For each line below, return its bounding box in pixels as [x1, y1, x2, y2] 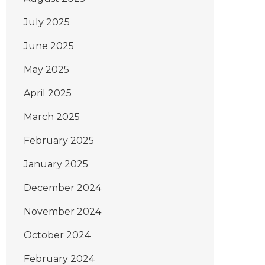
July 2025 [24, 17, 70, 28]
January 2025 [24, 159, 88, 170]
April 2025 [24, 88, 72, 99]
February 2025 [24, 135, 94, 146]
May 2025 [24, 64, 69, 75]
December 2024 [24, 182, 101, 193]
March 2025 [24, 111, 80, 122]
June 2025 [24, 40, 74, 51]
